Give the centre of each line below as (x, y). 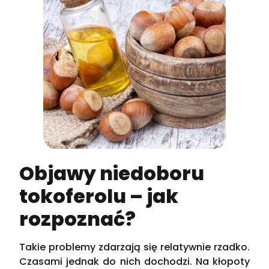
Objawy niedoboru (112, 173)
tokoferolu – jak (99, 196)
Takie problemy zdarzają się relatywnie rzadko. (134, 247)
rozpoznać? (78, 219)
